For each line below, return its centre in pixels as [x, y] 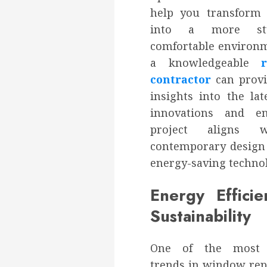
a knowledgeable [206, 63]
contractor [181, 80]
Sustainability [201, 216]
